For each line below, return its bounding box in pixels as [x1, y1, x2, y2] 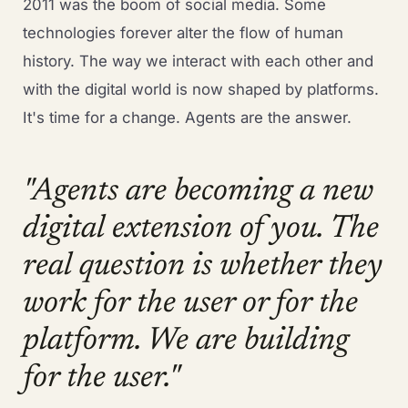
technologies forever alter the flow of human [22, 24, 343, 43]
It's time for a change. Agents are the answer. [22, 108, 352, 127]
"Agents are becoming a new [22, 175, 373, 208]
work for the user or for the [22, 287, 358, 320]
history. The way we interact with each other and [22, 52, 373, 71]
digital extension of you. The [22, 212, 379, 245]
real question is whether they [22, 250, 382, 282]
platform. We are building [22, 324, 349, 357]
